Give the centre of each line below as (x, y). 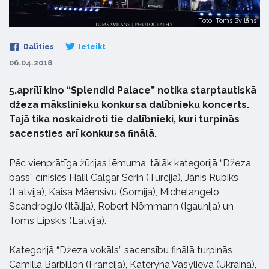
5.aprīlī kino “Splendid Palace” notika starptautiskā (133, 90)
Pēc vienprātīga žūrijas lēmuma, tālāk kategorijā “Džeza (130, 163)
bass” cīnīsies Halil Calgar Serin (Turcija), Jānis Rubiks (124, 177)
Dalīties (38, 47)
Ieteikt (91, 47)
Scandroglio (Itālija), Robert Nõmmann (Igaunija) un (121, 206)
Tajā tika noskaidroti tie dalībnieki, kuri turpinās (124, 119)
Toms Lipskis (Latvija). (58, 220)
